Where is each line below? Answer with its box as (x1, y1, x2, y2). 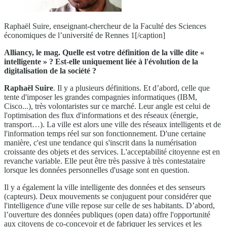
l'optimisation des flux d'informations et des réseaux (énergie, (4, 111, 198, 120)
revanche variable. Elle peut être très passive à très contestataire (4, 157, 205, 166)
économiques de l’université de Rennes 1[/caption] (4, 31, 165, 40)
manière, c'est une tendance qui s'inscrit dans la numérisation (4, 138, 197, 147)
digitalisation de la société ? (4, 66, 96, 75)
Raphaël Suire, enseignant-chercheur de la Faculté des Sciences (4, 22, 206, 31)
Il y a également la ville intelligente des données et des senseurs (4, 183, 205, 192)
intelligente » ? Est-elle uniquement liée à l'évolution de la (4, 57, 198, 66)
